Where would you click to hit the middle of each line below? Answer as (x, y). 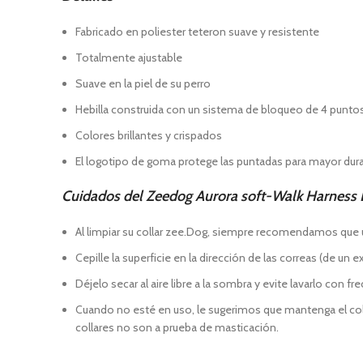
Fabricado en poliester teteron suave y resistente (197, 32)
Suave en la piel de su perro (143, 83)
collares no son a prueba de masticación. (177, 327)
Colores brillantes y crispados (149, 135)
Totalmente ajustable (129, 58)
